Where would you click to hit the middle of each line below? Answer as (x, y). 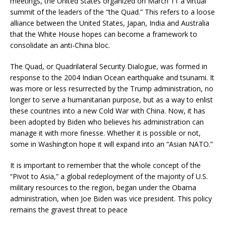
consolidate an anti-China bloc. (60, 45)
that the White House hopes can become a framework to (104, 34)
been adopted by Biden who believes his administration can (107, 122)
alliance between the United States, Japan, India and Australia (110, 23)
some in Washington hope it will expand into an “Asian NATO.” (111, 144)
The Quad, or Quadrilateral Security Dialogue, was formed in (109, 66)
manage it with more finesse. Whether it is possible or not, (105, 133)
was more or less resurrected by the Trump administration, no (112, 88)
